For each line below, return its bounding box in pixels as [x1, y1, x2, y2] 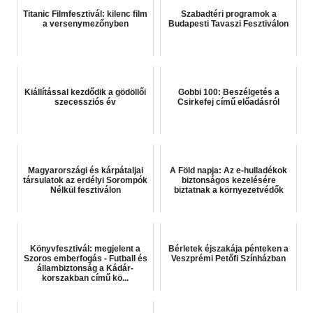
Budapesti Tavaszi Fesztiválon [168, 19, 289, 29]
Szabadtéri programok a [180, 9, 277, 20]
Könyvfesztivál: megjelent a [30, 244, 140, 254]
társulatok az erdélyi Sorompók [23, 175, 147, 186]
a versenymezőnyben [42, 19, 129, 29]
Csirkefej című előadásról [177, 97, 279, 108]
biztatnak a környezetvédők [173, 185, 284, 196]
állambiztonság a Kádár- [37, 263, 133, 274]
